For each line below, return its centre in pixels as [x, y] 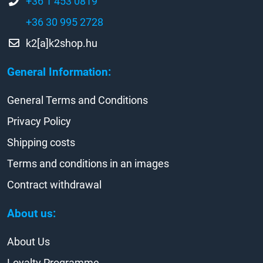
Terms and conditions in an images [88, 163]
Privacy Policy [39, 121]
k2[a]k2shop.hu [62, 43]
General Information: [59, 72]
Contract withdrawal [54, 184]
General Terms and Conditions [77, 100]
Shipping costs [41, 142]
